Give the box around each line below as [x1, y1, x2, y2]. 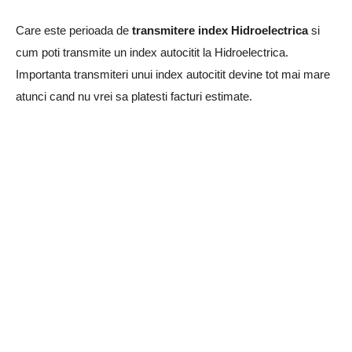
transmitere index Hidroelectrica [132, 23, 308, 37]
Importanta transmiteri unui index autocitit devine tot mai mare [16, 67, 330, 81]
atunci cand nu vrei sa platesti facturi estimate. [16, 89, 252, 103]
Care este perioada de [16, 23, 132, 37]
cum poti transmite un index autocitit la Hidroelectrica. [16, 45, 288, 59]
